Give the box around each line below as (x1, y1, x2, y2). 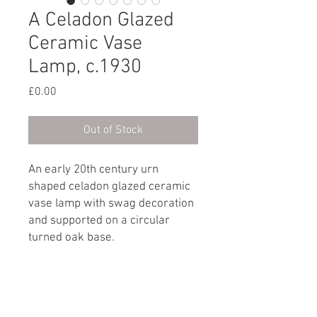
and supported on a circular (28, 214, 170, 229)
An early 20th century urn (28, 163, 158, 178)
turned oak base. (28, 231, 115, 246)
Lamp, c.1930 (28, 55, 142, 80)
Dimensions (28, 299, 88, 313)
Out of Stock (83, 123, 143, 138)
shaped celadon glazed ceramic (28, 180, 190, 195)
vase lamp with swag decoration (28, 197, 194, 212)
